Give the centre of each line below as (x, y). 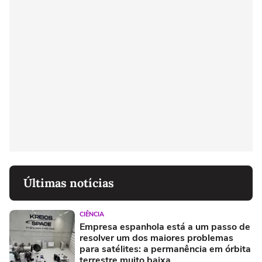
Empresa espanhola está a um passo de (165, 227)
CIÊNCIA (92, 215)
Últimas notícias (69, 183)
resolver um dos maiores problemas (156, 238)
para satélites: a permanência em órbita (165, 249)
